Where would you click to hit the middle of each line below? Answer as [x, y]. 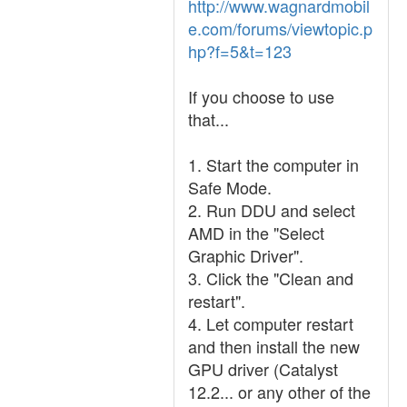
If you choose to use [261, 96]
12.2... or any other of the [279, 392]
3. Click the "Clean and [271, 278]
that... [208, 119]
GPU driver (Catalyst [263, 369]
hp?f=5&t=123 [240, 51]
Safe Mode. [230, 187]
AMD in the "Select [256, 233]
